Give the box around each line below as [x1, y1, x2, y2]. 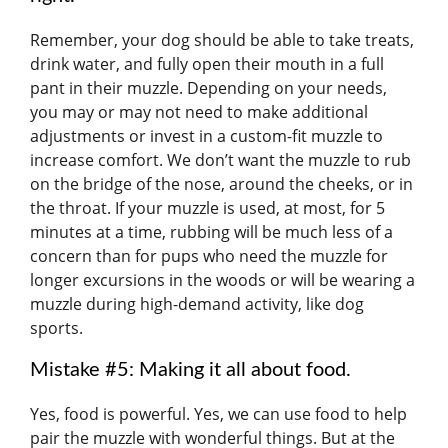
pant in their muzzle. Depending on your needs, [30, 76, 387, 99]
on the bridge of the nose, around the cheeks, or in [30, 172, 413, 195]
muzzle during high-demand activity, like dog [30, 292, 364, 315]
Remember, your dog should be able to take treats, [30, 28, 414, 51]
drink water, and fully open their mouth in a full [30, 52, 384, 75]
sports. [30, 316, 87, 339]
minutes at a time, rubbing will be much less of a [30, 220, 393, 243]
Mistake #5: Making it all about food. [30, 359, 356, 380]
